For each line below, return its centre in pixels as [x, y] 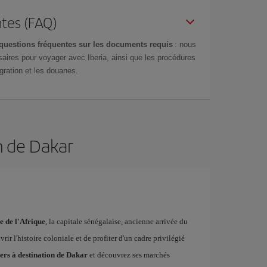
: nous [184, 44]
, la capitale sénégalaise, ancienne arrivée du [116, 221]
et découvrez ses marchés [128, 255]
